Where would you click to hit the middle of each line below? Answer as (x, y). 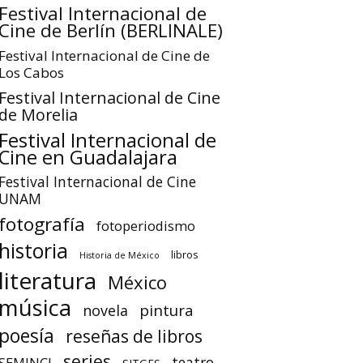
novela (105, 310)
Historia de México (120, 255)
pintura (167, 310)
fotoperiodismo (146, 226)
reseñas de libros (134, 336)
